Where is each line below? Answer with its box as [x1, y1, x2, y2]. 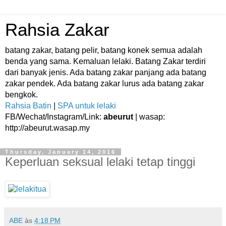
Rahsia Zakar [5, 20, 109, 39]
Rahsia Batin [5, 101, 51, 110]
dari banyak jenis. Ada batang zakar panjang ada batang [5, 68, 206, 77]
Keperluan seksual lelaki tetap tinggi [5, 155, 195, 168]
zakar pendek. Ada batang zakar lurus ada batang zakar [5, 79, 204, 88]
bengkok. [5, 90, 38, 99]
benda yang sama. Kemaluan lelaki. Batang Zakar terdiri [5, 57, 206, 66]
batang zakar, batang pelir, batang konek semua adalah [5, 46, 202, 54]
